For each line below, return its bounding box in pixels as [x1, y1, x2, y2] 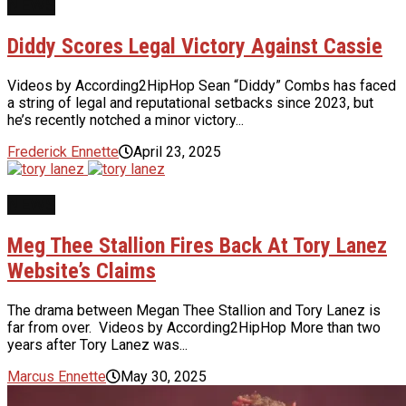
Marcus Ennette [7, 367, 106, 385]
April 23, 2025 [133, 143, 221, 161]
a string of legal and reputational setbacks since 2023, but [7, 94, 373, 112]
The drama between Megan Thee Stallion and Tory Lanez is [7, 301, 381, 319]
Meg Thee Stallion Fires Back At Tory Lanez [7, 232, 387, 258]
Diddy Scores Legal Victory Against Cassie [7, 34, 382, 60]
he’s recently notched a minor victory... [7, 111, 244, 130]
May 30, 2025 [121, 367, 207, 385]
